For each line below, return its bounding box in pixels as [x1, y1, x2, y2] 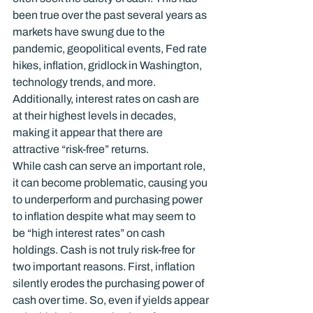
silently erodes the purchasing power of [13, 277, 206, 289]
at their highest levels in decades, [13, 109, 178, 122]
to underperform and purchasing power [13, 193, 205, 205]
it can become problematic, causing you [13, 176, 210, 189]
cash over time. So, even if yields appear [13, 293, 211, 306]
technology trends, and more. [13, 75, 158, 88]
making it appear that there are [13, 126, 165, 138]
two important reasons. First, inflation [13, 260, 197, 272]
